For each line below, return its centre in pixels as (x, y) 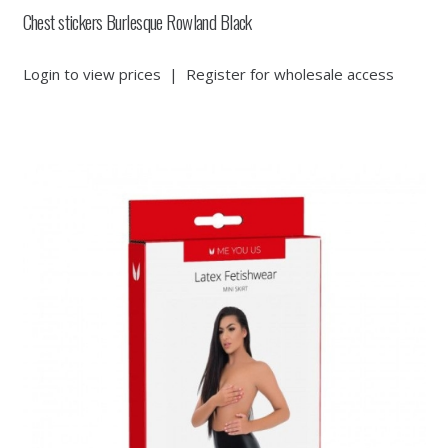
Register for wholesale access (289, 73)
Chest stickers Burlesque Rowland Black (137, 21)
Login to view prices (91, 73)
